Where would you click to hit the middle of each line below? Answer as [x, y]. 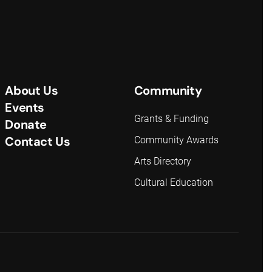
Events [25, 107]
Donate [26, 124]
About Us [32, 90]
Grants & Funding [171, 119]
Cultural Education [173, 182]
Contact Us [38, 141]
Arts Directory [162, 161]
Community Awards [176, 140]
